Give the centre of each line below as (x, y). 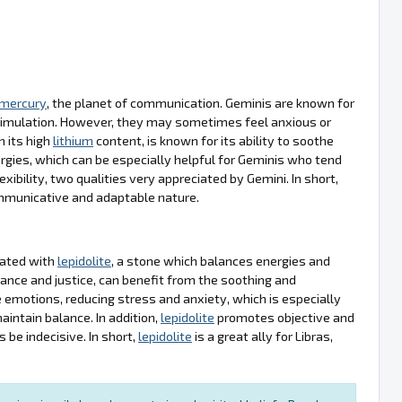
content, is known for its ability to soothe (214, 140)
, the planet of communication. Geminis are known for (201, 102)
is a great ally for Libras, (262, 336)
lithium (73, 140)
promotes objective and (284, 317)
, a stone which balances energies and (221, 260)
